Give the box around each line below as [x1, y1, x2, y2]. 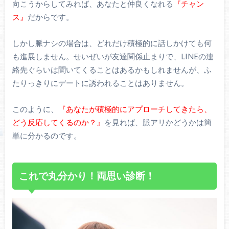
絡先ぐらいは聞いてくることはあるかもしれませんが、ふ [12, 65, 212, 74]
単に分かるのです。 [12, 130, 81, 140]
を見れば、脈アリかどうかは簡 [104, 117, 212, 127]
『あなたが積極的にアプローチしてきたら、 [58, 104, 212, 113]
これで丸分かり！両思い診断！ [19, 170, 155, 182]
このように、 [12, 104, 58, 113]
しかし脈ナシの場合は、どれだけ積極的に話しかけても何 [12, 38, 212, 48]
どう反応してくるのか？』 [12, 117, 104, 127]
